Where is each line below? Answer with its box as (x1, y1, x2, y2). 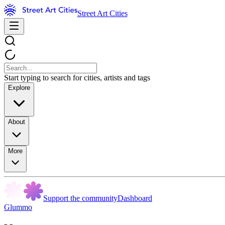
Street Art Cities (77, 9, 128, 18)
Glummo (4, 203, 32, 211)
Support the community (43, 194, 118, 202)
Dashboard (118, 194, 152, 202)
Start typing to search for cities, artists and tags (4, 73, 150, 82)
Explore (8, 84, 30, 91)
